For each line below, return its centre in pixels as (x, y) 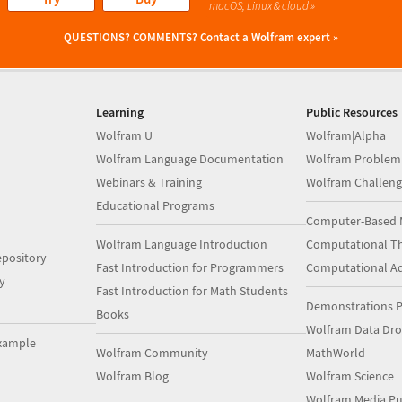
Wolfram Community (153, 353)
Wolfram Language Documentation (190, 159)
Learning (120, 112)
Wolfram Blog (133, 376)
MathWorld (335, 353)
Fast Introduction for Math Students (192, 291)
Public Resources (351, 112)
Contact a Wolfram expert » (269, 37)
